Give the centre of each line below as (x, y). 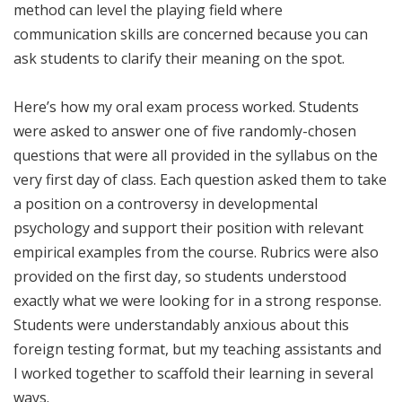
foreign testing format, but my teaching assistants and (197, 349)
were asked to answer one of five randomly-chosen (185, 131)
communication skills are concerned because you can (191, 34)
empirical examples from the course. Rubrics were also (196, 252)
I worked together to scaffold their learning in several (193, 373)
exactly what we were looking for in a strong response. (197, 300)
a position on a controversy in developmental (166, 203)
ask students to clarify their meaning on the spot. (181, 58)
